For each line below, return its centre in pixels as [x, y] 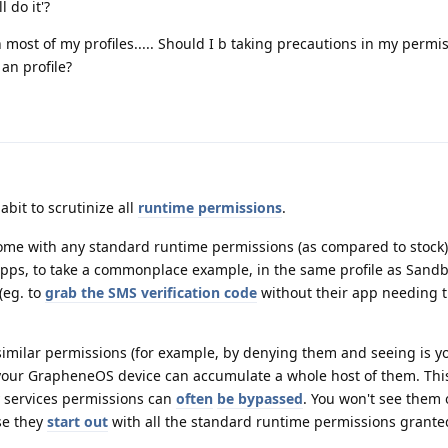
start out [77, 422]
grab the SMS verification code [151, 293]
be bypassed [260, 399]
